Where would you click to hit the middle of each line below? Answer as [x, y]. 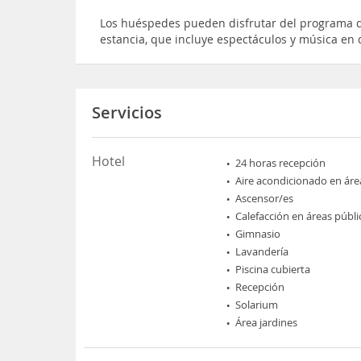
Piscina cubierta [273, 269]
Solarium [257, 304]
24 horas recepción [281, 162]
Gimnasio [258, 233]
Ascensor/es [265, 198]
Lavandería [262, 251]
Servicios [127, 112]
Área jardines [267, 322]
